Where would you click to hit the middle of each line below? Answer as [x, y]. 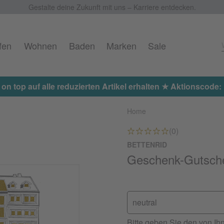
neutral [145, 202]
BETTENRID [147, 144]
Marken [121, 45]
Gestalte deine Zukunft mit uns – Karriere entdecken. [112, 7]
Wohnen [40, 45]
